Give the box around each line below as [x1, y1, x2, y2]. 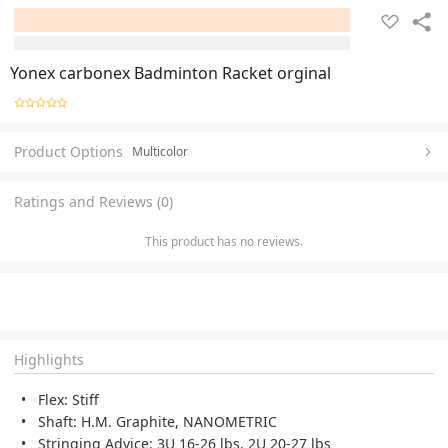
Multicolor [132, 142, 188, 160]
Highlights [14, 349, 84, 369]
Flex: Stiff [38, 389, 99, 409]
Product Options [14, 141, 123, 161]
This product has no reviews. [145, 232, 303, 250]
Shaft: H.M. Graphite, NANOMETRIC [38, 411, 277, 431]
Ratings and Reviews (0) [14, 191, 173, 211]
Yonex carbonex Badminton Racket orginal [134, 62, 331, 84]
